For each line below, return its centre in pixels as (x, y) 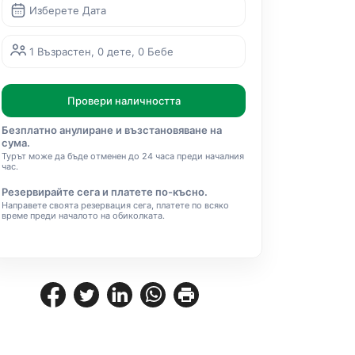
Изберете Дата (68, 10)
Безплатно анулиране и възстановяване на (112, 130)
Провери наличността (124, 101)
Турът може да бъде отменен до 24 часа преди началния (123, 156)
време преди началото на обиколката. (83, 216)
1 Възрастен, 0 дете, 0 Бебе (101, 52)
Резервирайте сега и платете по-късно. (105, 192)
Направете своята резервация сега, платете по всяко (115, 205)
